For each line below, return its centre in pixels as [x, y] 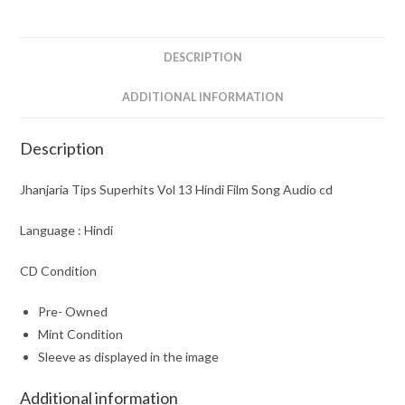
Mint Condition [81, 334]
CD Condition [59, 270]
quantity [43, 97]
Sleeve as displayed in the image [129, 356]
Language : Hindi [67, 230]
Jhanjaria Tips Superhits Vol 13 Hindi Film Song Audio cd [177, 189]
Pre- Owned [73, 311]
